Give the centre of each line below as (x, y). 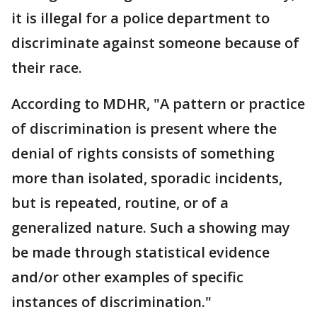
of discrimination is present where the (144, 128)
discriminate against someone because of (155, 43)
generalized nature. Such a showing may (151, 227)
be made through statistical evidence (140, 252)
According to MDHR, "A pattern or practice (158, 104)
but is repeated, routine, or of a (120, 203)
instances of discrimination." (111, 302)
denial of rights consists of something (143, 153)
